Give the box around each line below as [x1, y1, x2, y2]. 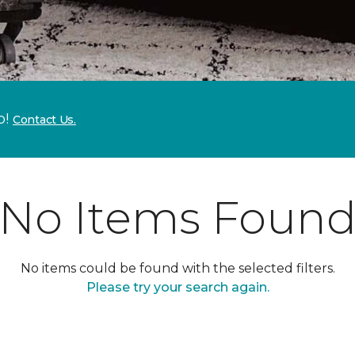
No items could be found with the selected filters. [20, 261, 335, 276]
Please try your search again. [86, 280, 269, 295]
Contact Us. [13, 113, 76, 127]
